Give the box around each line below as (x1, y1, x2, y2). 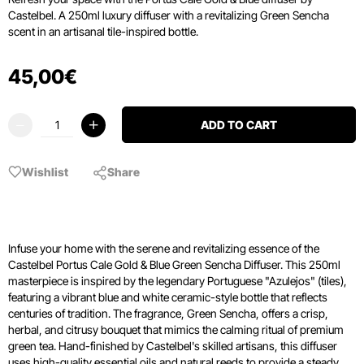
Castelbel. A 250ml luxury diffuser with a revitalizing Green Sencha (8, 8, 329, 22)
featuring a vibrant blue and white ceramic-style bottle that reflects (8, 290, 327, 304)
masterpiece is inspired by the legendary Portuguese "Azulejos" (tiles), (8, 274, 347, 288)
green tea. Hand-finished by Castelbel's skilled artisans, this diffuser (8, 339, 337, 353)
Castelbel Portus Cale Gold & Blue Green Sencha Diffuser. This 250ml (8, 258, 340, 271)
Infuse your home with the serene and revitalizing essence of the (8, 241, 319, 255)
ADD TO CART (201, 117, 277, 132)
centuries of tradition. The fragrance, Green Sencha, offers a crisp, (8, 306, 328, 320)
